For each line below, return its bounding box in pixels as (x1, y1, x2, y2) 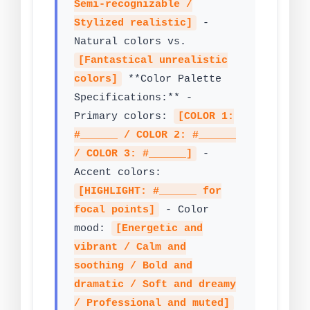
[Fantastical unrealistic (78, 54, 228, 67)
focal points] (74, 203, 155, 217)
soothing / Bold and (74, 259, 192, 273)
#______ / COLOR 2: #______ (74, 129, 236, 142)
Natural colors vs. (74, 35, 186, 48)
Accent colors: (74, 166, 161, 179)
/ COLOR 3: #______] (74, 147, 192, 161)
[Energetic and (116, 222, 203, 235)
